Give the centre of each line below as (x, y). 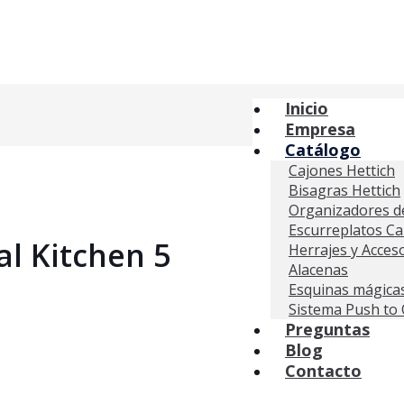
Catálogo (323, 150)
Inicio (307, 108)
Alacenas (318, 270)
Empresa (320, 129)
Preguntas (327, 329)
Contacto (323, 371)
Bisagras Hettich (344, 190)
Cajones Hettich (342, 170)
